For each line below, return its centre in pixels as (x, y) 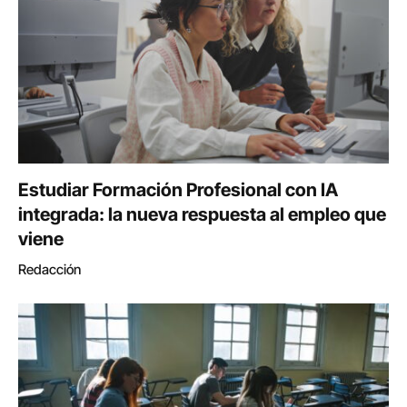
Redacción (50, 270)
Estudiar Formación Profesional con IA (178, 190)
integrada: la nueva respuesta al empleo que (202, 215)
